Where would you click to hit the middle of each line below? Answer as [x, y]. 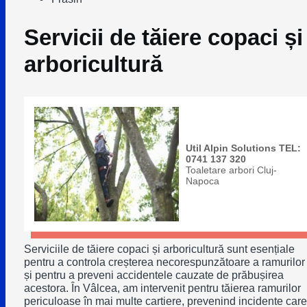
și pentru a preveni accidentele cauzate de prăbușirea [153, 275]
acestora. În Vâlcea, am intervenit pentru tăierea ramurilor [162, 288]
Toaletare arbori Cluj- [231, 170]
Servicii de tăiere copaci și [163, 38]
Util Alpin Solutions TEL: [243, 148]
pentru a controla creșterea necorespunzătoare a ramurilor [164, 262]
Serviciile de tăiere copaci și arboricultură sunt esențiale [159, 249]
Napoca [202, 181]
